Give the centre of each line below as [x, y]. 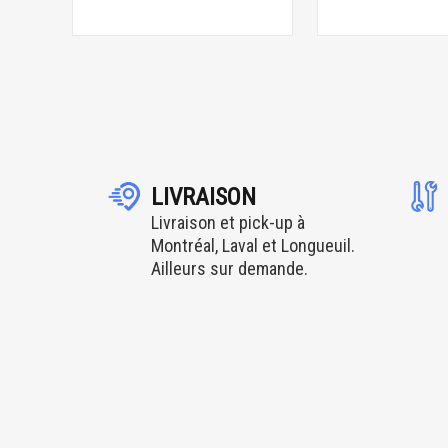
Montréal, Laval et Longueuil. [252, 246]
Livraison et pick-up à [227, 223]
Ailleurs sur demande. [229, 269]
